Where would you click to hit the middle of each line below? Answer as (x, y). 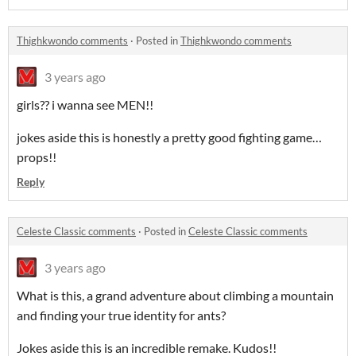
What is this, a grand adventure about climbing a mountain (175, 296)
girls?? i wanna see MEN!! (85, 105)
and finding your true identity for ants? (121, 315)
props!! (37, 157)
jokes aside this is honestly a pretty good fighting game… (169, 137)
